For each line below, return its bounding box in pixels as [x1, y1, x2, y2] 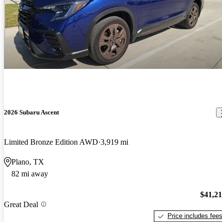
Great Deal [4, 200, 38, 209]
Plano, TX [11, 157, 44, 166]
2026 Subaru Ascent [4, 109, 59, 116]
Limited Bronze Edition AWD [4, 137, 98, 146]
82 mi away [11, 169, 48, 178]
